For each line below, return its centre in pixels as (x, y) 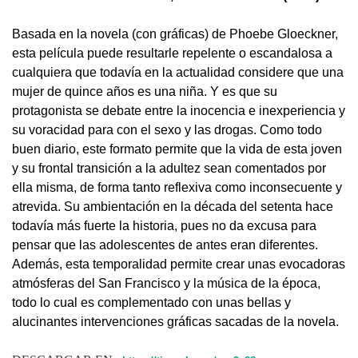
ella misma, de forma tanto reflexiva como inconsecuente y (177, 188)
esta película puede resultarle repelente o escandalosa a (172, 54)
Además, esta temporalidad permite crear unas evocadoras (179, 265)
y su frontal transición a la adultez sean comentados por (169, 169)
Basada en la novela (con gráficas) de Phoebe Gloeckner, (175, 34)
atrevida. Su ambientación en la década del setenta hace (173, 207)
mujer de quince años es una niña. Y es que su (145, 92)
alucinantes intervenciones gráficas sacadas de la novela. (175, 322)
